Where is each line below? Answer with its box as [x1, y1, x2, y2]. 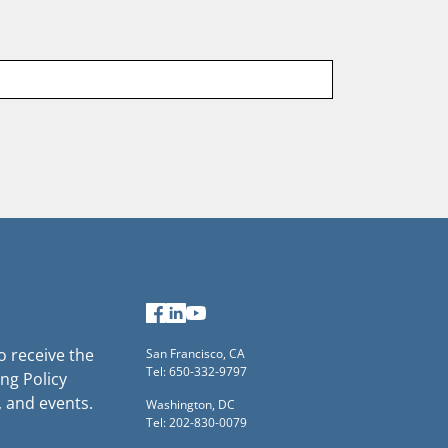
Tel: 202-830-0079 [146, 413, 247, 431]
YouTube [206, 304, 269, 324]
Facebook [166, 304, 237, 324]
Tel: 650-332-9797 [146, 362, 247, 380]
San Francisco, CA [146, 344, 245, 362]
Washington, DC [146, 395, 235, 413]
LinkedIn [186, 304, 249, 324]
